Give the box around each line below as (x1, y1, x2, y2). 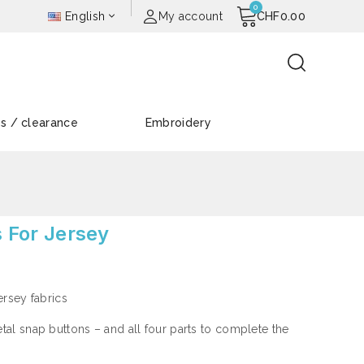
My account (158, 10, 223, 23)
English (65, 10, 106, 23)
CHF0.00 (256, 10, 305, 23)
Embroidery (145, 116, 211, 130)
